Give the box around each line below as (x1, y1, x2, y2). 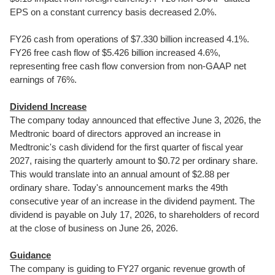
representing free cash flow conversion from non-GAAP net (10, 61, 246, 71)
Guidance (10, 250, 51, 260)
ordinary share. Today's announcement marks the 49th (10, 182, 228, 193)
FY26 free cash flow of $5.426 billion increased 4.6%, (10, 47, 220, 58)
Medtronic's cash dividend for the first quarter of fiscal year (10, 142, 243, 152)
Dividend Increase (10, 101, 87, 112)
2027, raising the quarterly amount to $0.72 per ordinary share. (10, 155, 258, 166)
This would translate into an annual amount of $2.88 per (10, 169, 230, 179)
